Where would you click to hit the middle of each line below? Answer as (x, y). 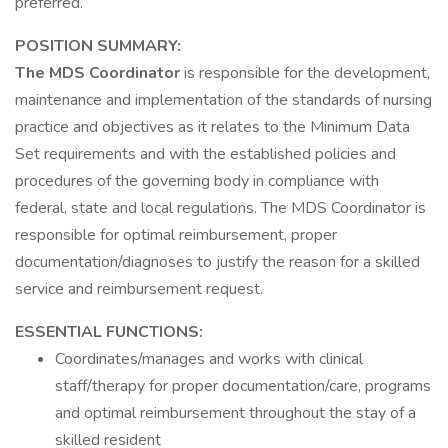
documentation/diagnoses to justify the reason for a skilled (217, 262)
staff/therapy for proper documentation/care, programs (243, 386)
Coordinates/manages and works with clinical (209, 359)
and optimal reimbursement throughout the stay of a (235, 413)
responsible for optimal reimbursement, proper (176, 235)
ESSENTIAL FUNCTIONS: (109, 332)
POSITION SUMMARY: (98, 46)
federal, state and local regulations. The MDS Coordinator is (220, 208)
